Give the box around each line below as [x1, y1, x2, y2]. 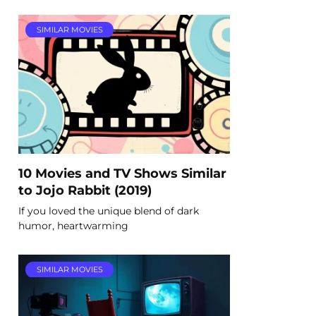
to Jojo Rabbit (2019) [18, 182, 152, 197]
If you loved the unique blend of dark [18, 204, 199, 217]
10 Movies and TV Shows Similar [18, 165, 226, 181]
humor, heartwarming [18, 219, 128, 232]
